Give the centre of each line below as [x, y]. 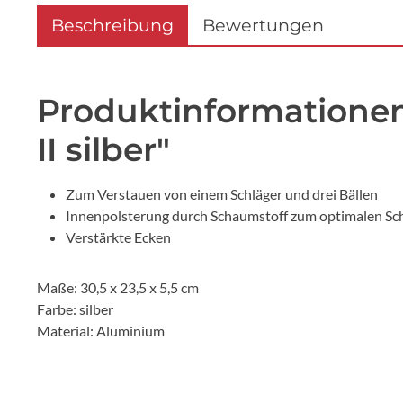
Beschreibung [112, 25]
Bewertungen [263, 25]
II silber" [103, 149]
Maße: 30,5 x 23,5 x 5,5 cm [118, 287]
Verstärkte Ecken [118, 237]
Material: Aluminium [101, 330]
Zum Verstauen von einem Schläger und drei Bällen [222, 193]
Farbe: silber [75, 309]
